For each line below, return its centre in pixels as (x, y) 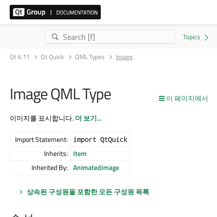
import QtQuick (100, 139)
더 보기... (88, 118)
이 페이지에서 (187, 98)
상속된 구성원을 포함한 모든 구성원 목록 (88, 191)
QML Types (90, 57)
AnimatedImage (96, 167)
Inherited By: (50, 167)
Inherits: (56, 153)
